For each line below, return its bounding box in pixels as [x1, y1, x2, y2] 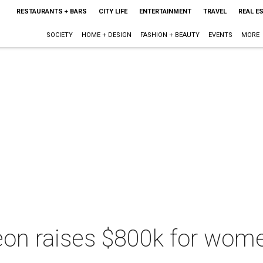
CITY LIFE [98, 8, 127, 15]
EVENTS [208, 31, 232, 39]
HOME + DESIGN [81, 31, 131, 39]
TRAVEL [203, 8, 227, 15]
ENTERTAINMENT [139, 8, 191, 15]
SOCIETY [46, 31, 73, 39]
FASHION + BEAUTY [140, 31, 200, 39]
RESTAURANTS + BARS [16, 8, 87, 15]
